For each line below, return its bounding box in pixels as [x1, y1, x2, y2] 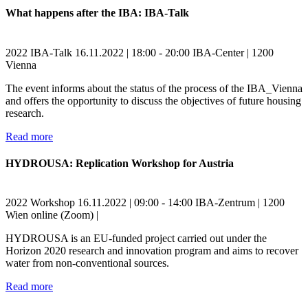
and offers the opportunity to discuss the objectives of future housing [5, 94, 301, 107]
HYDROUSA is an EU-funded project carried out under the [5, 232, 267, 245]
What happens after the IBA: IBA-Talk [5, 7, 189, 19]
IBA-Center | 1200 [192, 46, 274, 58]
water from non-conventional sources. [5, 257, 169, 269]
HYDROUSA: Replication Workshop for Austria [5, 157, 234, 169]
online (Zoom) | [31, 209, 98, 221]
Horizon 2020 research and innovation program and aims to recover [5, 245, 298, 257]
